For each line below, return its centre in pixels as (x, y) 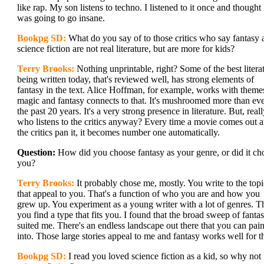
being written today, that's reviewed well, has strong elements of (136, 79)
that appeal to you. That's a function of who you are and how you (138, 194)
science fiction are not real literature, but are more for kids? (126, 49)
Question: (36, 152)
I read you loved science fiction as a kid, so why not (164, 256)
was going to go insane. (61, 18)
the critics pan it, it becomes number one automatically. (118, 132)
